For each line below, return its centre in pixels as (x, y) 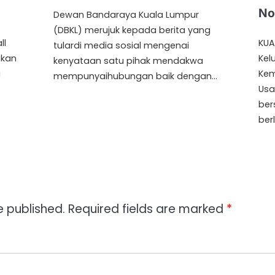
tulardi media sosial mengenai (122, 46)
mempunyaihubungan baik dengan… (136, 76)
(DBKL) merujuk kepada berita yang (132, 30)
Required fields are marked (147, 209)
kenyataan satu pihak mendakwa (129, 61)
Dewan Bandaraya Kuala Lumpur (126, 15)
